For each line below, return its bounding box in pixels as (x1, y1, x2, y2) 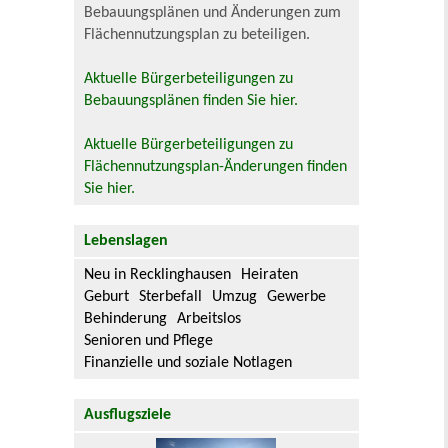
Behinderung (84, 310, 168, 327)
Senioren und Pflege (84, 332, 214, 349)
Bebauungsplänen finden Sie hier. (84, 92, 299, 109)
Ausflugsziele (84, 406, 172, 423)
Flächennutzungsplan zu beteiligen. (84, 26, 311, 43)
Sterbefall (139, 288, 203, 305)
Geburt (84, 288, 130, 305)
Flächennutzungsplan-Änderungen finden (84, 158, 348, 175)
